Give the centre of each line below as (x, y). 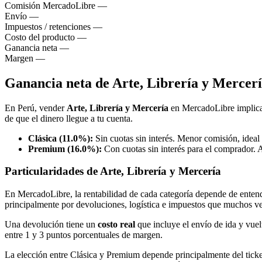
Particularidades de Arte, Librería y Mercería (113, 171)
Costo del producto (40, 37)
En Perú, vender (36, 108)
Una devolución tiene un (51, 225)
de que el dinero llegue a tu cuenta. (69, 118)
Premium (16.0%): (65, 149)
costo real (116, 225)
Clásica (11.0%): (61, 138)
